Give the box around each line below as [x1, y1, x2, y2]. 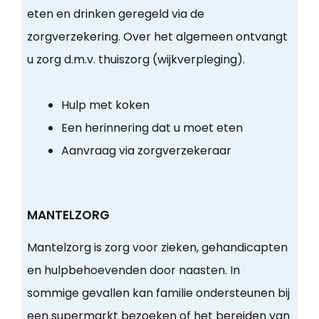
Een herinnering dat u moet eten [61, 120, 243, 137]
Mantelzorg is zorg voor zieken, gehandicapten [26, 239, 288, 256]
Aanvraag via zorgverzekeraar [61, 142, 231, 159]
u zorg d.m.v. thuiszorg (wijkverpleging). [26, 51, 245, 68]
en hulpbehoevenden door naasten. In [26, 262, 240, 279]
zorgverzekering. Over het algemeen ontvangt [26, 28, 288, 46]
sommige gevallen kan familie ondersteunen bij [26, 285, 290, 302]
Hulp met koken [61, 97, 150, 114]
